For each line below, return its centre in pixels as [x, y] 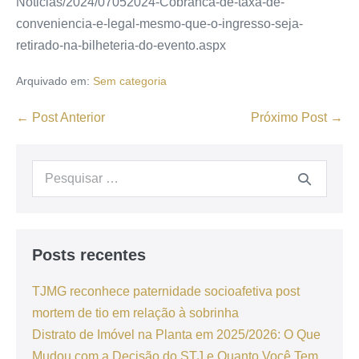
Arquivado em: [53, 81]
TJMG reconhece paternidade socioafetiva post [166, 291]
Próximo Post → [297, 117]
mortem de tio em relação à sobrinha [135, 313]
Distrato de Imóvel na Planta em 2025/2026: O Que [176, 334]
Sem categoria [130, 81]
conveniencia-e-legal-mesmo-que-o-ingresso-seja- [159, 23]
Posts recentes [89, 254]
